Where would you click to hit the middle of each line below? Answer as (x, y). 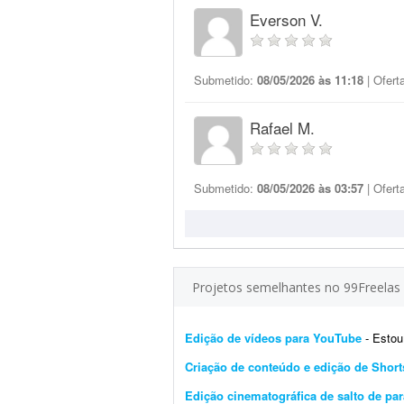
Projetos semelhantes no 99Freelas (296, 287)
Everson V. (286, 19)
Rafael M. (282, 128)
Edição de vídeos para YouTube (273, 338)
